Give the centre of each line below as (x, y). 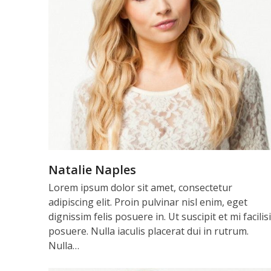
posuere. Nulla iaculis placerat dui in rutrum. (148, 231)
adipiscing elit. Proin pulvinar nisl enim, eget (148, 202)
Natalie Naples (92, 170)
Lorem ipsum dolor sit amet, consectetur (140, 188)
